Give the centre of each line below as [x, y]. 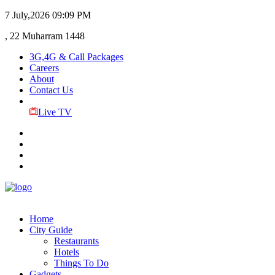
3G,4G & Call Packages [76, 57]
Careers [44, 68]
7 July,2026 [27, 15]
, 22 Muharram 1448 [45, 36]
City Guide [51, 230]
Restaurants [76, 241]
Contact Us [51, 90]
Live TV [55, 112]
